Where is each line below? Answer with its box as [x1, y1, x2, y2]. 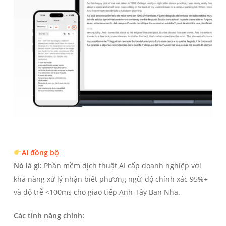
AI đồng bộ [21, 148, 59, 158]
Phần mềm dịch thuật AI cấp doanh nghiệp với [41, 161, 201, 171]
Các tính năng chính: [13, 211, 84, 221]
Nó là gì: [13, 161, 42, 171]
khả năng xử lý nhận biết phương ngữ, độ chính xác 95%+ [13, 174, 208, 184]
